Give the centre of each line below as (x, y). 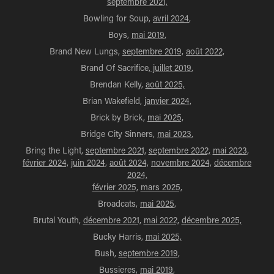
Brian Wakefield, (113, 101)
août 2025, (165, 84)
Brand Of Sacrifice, (116, 68)
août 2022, (205, 51)
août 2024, (129, 162)
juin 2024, (89, 162)
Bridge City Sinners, (119, 134)
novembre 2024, (181, 162)
